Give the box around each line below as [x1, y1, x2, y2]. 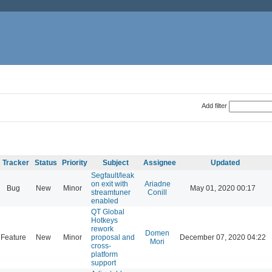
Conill [148, 188, 167, 197]
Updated [211, 158, 240, 167]
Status [35, 158, 57, 167]
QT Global [91, 207, 124, 216]
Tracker [2, 158, 29, 167]
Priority [62, 158, 87, 167]
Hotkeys [91, 216, 118, 225]
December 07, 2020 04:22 [180, 233, 266, 242]
